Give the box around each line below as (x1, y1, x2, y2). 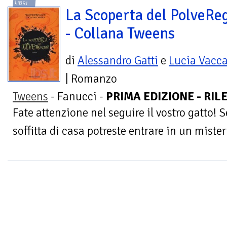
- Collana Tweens (65, 23, 175, 43)
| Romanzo (65, 71, 117, 86)
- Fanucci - (48, 89, 106, 104)
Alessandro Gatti (78, 53, 158, 68)
